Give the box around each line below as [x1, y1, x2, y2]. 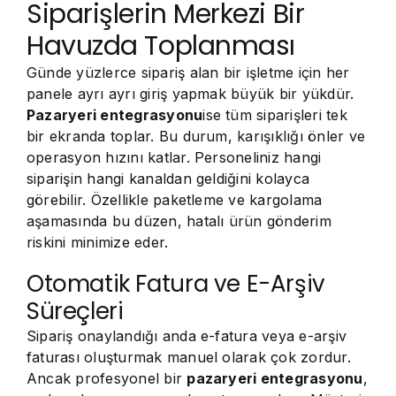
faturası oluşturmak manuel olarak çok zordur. [27, 348, 351, 366]
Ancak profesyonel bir [27, 369, 187, 387]
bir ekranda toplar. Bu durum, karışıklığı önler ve [27, 127, 365, 145]
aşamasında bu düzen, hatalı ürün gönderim [27, 212, 331, 230]
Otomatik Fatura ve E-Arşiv [27, 268, 325, 300]
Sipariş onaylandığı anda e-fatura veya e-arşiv [27, 327, 347, 345]
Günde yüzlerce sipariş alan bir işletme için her [27, 64, 350, 81]
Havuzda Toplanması [27, 27, 295, 65]
